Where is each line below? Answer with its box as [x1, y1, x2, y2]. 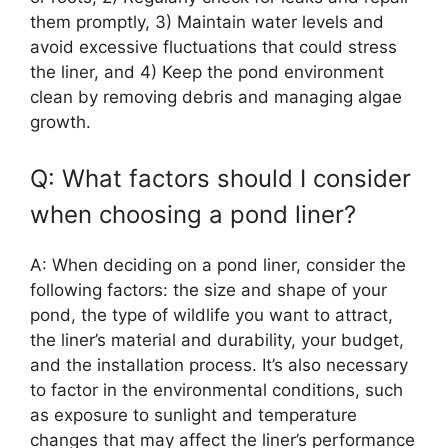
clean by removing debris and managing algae [30, 87, 402, 108]
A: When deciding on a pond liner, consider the [30, 254, 406, 275]
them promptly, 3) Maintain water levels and [30, 12, 384, 33]
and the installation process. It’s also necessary [30, 354, 408, 375]
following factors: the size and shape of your [30, 279, 387, 300]
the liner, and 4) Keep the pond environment [30, 62, 384, 83]
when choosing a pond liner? [30, 199, 356, 229]
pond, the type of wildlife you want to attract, [30, 304, 393, 325]
